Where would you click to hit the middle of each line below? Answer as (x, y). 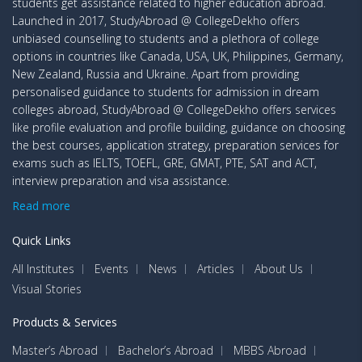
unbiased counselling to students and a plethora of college (166, 39)
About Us (279, 269)
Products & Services (65, 322)
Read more (41, 206)
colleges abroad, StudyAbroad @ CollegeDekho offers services (174, 110)
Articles (216, 269)
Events (112, 269)
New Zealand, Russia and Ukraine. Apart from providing (156, 74)
